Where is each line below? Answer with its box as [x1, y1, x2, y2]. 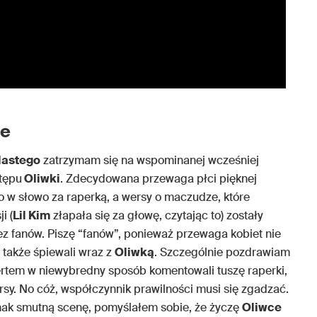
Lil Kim [13, 207, 50, 223]
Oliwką [115, 244, 154, 260]
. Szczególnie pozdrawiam [154, 244, 290, 260]
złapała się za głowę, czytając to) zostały [50, 207, 263, 223]
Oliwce [242, 299, 282, 315]
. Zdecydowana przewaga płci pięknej [60, 171, 257, 186]
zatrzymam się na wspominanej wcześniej [40, 152, 259, 168]
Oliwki [22, 171, 60, 186]
